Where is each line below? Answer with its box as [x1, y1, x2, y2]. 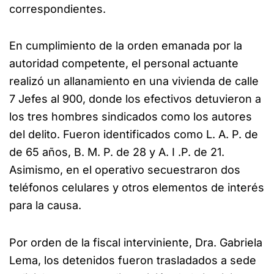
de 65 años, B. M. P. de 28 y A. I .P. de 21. [9, 146, 224, 158]
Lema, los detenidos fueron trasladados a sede [9, 253, 256, 267]
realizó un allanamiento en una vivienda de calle [9, 75, 259, 87]
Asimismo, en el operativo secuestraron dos [9, 163, 240, 176]
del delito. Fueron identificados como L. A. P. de [9, 128, 258, 141]
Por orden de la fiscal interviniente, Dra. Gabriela [9, 235, 262, 249]
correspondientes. [9, 2, 106, 15]
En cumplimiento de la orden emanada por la [9, 39, 242, 52]
